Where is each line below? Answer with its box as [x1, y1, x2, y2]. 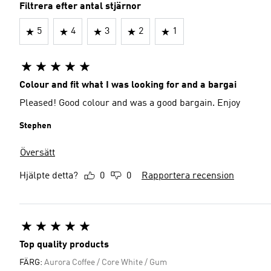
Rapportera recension [142, 171, 234, 181]
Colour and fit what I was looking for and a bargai [19, 80, 237, 90]
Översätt [20, 148, 55, 158]
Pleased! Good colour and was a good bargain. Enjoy [19, 99, 240, 108]
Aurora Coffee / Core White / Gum [44, 258, 167, 267]
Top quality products [19, 240, 109, 250]
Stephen [19, 122, 51, 130]
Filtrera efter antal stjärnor [19, 2, 141, 11]
